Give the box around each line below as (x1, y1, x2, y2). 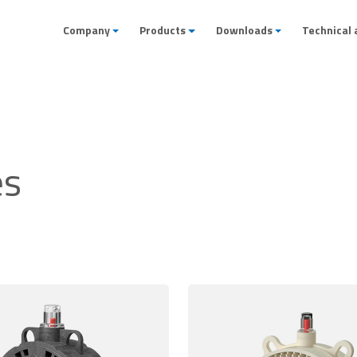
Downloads (215, 22, 273, 38)
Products (139, 22, 186, 38)
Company (63, 22, 110, 38)
